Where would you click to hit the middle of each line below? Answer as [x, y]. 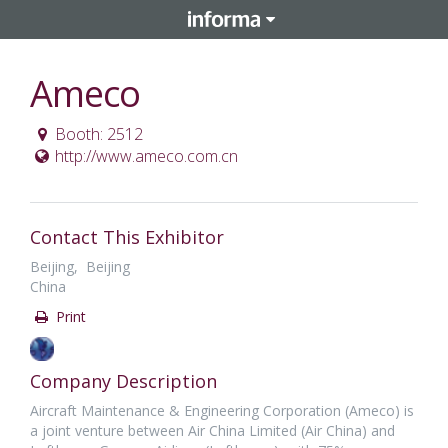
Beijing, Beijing [80, 266]
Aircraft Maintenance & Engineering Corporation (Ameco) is [222, 410]
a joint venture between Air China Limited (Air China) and [212, 430]
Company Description [123, 381]
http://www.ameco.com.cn [146, 156]
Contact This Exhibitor [127, 237]
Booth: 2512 [98, 134]
